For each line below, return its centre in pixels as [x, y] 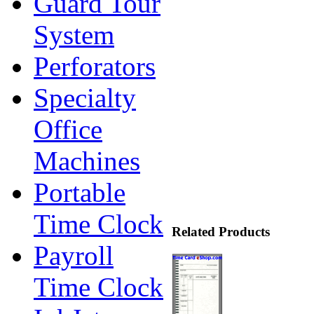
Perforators [95, 66]
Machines [87, 161]
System [74, 35]
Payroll [74, 255]
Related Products [221, 231]
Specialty [85, 98]
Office [68, 129]
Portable [80, 192]
